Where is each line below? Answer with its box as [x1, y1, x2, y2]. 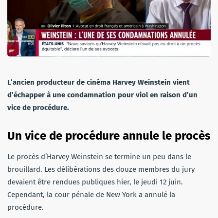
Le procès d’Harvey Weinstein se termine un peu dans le [7, 152, 191, 161]
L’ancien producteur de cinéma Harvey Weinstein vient [7, 77, 190, 87]
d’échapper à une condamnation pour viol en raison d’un [7, 90, 198, 99]
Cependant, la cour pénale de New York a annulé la [7, 190, 175, 199]
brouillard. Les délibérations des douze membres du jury [7, 164, 195, 174]
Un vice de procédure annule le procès [7, 128, 211, 143]
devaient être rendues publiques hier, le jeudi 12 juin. [7, 177, 183, 186]
